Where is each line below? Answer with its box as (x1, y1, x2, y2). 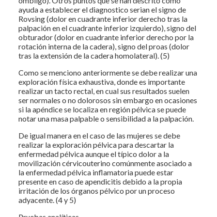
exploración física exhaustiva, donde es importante (18, 77, 185, 86)
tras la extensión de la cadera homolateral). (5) (18, 50, 170, 60)
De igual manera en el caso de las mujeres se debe (18, 130, 180, 140)
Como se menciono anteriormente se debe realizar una (18, 67, 197, 77)
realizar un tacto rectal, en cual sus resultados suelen (18, 86, 189, 95)
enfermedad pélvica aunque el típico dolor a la (18, 149, 169, 158)
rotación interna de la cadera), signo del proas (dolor (18, 41, 189, 51)
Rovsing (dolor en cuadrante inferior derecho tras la (18, 14, 187, 23)
